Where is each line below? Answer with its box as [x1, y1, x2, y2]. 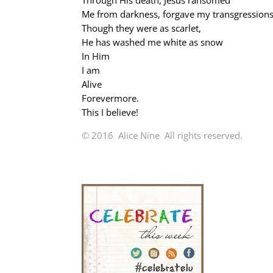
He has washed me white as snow [82, 36, 224, 48]
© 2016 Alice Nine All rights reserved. [82, 129, 243, 141]
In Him [82, 50, 110, 62]
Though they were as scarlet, [82, 22, 202, 34]
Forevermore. [82, 92, 140, 104]
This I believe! [82, 106, 139, 118]
